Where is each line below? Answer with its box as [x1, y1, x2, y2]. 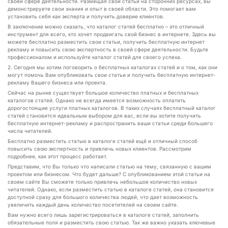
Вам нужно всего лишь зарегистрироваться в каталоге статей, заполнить [8, 212, 199, 218]
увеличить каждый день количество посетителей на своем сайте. [8, 202, 178, 208]
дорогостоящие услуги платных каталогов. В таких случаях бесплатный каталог [8, 105, 216, 111]
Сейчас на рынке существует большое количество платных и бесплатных [8, 90, 198, 96]
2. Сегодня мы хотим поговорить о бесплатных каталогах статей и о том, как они [8, 64, 217, 70]
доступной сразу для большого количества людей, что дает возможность [8, 194, 198, 200]
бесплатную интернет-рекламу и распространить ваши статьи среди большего [8, 120, 213, 126]
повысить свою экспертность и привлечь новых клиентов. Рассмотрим [8, 146, 191, 152]
